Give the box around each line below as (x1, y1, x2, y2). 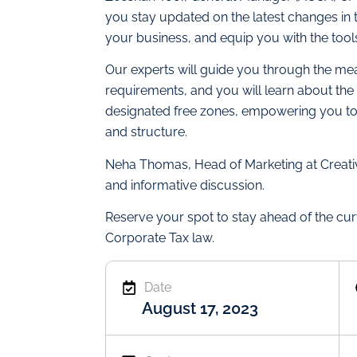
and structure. (105, 124, 187, 140)
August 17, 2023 (142, 298, 258, 318)
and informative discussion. (105, 177, 265, 193)
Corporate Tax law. (105, 230, 214, 246)
